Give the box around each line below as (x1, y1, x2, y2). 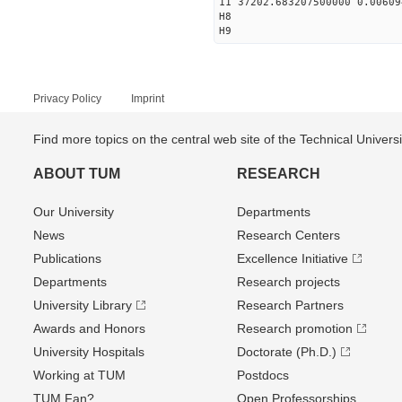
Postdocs (236, 368, 289, 382)
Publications (33, 251, 101, 266)
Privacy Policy (33, 92, 101, 105)
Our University (33, 205, 114, 219)
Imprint (131, 92, 164, 105)
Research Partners (236, 298, 344, 312)
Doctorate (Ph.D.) (236, 345, 336, 359)
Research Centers (236, 228, 340, 242)
